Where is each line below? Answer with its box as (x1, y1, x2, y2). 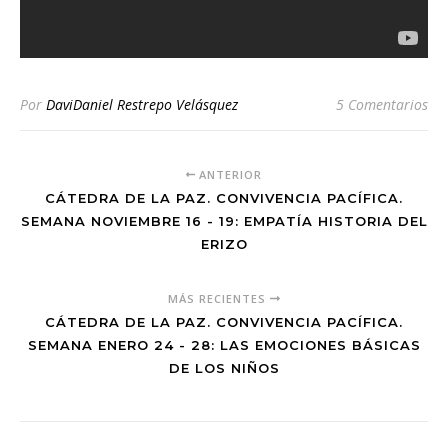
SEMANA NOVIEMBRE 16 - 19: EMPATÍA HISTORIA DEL (20, 213, 428, 229)
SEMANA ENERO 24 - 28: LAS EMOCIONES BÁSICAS (27, 337, 421, 353)
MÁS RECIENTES (168, 291, 271, 306)
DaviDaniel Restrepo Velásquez (46, 95, 238, 114)
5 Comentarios (336, 95, 428, 114)
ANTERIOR (195, 167, 263, 182)
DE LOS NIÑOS (168, 360, 280, 376)
